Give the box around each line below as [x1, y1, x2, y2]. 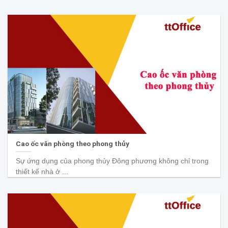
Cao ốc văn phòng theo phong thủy [16, 139, 130, 148]
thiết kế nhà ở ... [16, 168, 69, 176]
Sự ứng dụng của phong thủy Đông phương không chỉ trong [16, 157, 209, 165]
